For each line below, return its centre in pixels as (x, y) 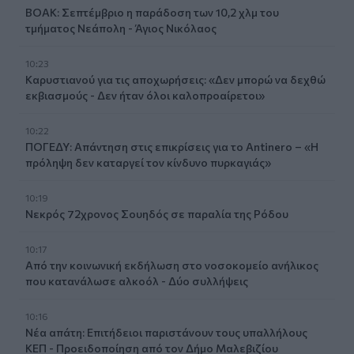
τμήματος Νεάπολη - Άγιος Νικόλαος (121, 28)
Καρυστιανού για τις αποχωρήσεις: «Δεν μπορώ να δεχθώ (175, 79)
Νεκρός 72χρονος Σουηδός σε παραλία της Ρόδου (157, 213)
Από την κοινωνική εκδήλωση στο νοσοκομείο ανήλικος (172, 265)
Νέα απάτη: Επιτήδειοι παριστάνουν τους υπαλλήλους (166, 332)
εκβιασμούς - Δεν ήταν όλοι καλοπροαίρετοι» (145, 95)
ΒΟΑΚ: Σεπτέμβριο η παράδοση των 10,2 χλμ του (152, 12)
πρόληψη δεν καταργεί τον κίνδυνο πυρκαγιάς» (148, 162)
